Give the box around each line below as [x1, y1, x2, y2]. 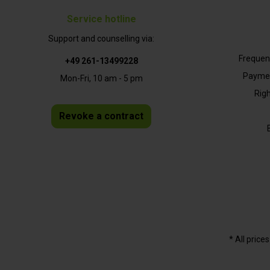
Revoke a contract [59, 110, 143, 122]
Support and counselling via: [48, 34, 154, 44]
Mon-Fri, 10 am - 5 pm [60, 74, 143, 84]
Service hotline [66, 13, 136, 25]
